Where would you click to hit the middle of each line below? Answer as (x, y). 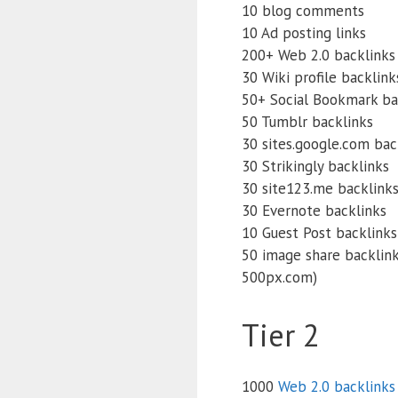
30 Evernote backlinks (314, 211)
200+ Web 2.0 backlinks (318, 56)
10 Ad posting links (304, 33)
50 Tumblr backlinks (307, 122)
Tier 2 (281, 334)
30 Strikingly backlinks (315, 167)
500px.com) (279, 278)
